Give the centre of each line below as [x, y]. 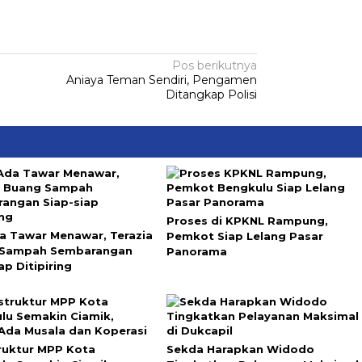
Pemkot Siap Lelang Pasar [244, 236]
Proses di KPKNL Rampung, [247, 221]
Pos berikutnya [215, 65]
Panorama [196, 251]
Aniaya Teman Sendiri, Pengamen [162, 80]
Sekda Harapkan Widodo [240, 349]
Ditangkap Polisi [212, 95]
